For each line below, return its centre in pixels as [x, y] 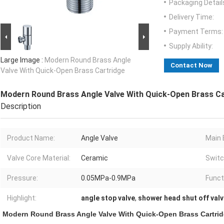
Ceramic [94, 158]
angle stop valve [108, 198]
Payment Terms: [196, 32]
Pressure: [22, 178]
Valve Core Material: [39, 158]
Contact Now [191, 65]
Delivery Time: [191, 17]
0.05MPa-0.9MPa [108, 178]
